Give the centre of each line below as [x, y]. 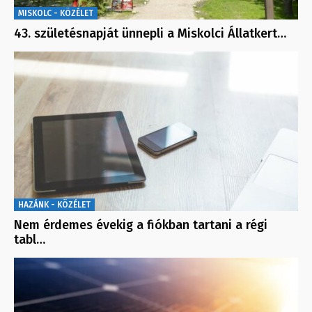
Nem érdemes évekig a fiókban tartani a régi [141, 225]
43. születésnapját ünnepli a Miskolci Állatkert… [150, 33]
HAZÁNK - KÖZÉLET [54, 204]
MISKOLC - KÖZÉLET [56, 13]
